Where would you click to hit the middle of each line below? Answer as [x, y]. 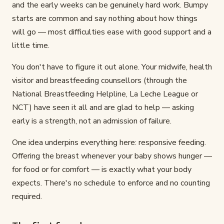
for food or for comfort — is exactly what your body [102, 170]
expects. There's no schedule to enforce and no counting [111, 183]
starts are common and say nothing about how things [105, 19]
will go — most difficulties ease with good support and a [112, 32]
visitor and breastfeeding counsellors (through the [99, 81]
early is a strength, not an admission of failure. [92, 121]
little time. [31, 46]
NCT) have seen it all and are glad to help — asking [103, 108]
